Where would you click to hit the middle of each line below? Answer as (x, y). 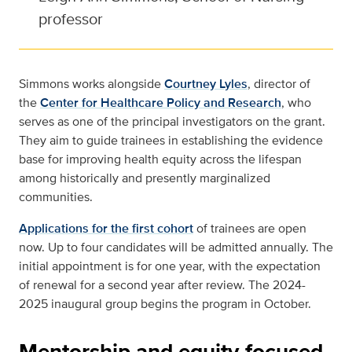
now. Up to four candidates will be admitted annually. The (176, 247)
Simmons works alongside (90, 84)
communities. (56, 197)
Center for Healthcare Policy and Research (161, 103)
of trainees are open (251, 229)
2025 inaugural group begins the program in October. (165, 304)
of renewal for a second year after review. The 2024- (162, 285)
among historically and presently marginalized (145, 178)
